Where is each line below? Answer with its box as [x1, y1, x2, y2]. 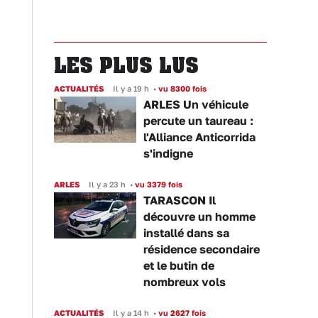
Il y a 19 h [113, 84, 149, 93]
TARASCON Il [143, 193, 216, 207]
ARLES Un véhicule [143, 97, 248, 111]
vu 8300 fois [156, 84, 207, 93]
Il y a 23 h [89, 180, 126, 189]
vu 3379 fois [133, 180, 182, 189]
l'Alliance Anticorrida [143, 130, 256, 144]
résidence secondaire [143, 242, 260, 256]
